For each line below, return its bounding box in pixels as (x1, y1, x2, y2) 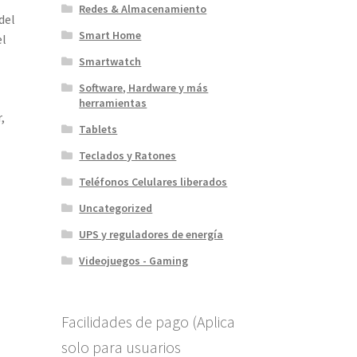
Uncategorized (79, 200, 153, 215)
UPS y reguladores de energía (79, 226, 224, 241)
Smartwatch (79, 53, 142, 69)
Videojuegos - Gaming (79, 253, 189, 268)
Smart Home (79, 27, 142, 42)
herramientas (79, 95, 147, 110)
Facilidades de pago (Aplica (61, 312, 235, 332)
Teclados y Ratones (79, 147, 177, 163)
